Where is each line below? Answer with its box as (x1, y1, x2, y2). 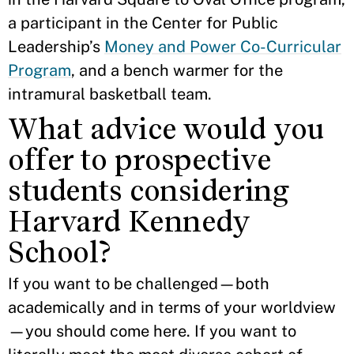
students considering (8, 174, 288, 208)
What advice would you (8, 112, 324, 146)
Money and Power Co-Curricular (104, 37, 341, 56)
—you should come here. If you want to (8, 322, 296, 341)
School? (8, 235, 111, 269)
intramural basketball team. (8, 85, 212, 104)
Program (8, 61, 71, 80)
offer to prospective (8, 143, 271, 177)
